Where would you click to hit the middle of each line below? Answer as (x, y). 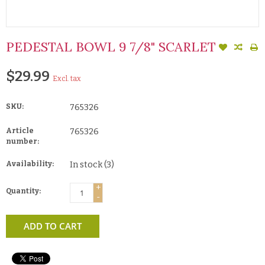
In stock (87, 164)
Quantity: (23, 191)
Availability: (30, 164)
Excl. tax (67, 78)
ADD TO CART (53, 226)
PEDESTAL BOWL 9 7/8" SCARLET (111, 46)
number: (22, 141)
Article (20, 130)
